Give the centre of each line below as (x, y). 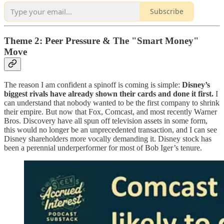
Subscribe (167, 11)
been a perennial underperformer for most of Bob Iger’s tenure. (103, 147)
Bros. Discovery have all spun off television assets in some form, (106, 120)
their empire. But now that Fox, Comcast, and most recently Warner (110, 111)
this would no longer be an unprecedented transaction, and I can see (110, 129)
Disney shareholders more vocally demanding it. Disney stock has (108, 138)
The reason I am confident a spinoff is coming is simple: (93, 84)
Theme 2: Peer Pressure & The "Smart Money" (101, 41)
